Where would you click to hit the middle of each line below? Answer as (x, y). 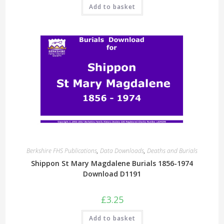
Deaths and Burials (172, 150)
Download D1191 (112, 173)
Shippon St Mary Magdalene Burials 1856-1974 (112, 163)
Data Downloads (122, 150)
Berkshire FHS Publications (62, 150)
